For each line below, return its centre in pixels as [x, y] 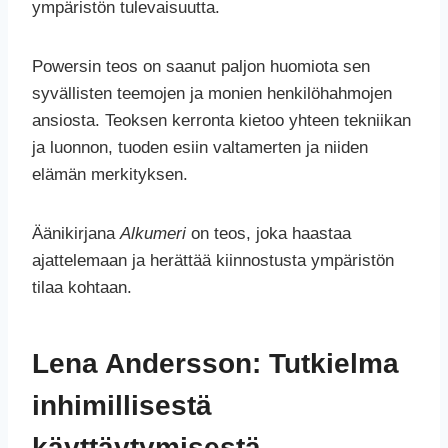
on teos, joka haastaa [268, 234]
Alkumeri [153, 234]
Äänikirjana [76, 234]
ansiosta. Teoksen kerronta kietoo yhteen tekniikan [221, 121]
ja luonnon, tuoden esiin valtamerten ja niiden [200, 148]
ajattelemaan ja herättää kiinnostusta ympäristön [213, 261]
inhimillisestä [122, 406]
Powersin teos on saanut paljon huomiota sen [201, 67]
